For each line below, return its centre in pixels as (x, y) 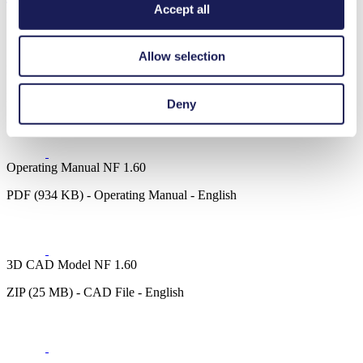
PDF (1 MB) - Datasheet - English (94, 97)
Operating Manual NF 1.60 (76, 167)
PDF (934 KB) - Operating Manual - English (122, 194)
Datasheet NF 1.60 (55, 70)
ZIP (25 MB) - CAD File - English (95, 292)
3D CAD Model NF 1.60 (72, 264)
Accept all (181, 9)
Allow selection (181, 56)
